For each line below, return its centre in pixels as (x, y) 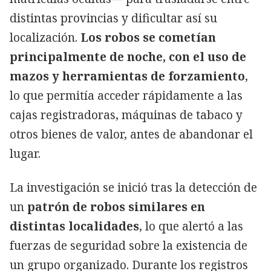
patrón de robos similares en (116, 207)
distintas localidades (74, 226)
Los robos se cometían (148, 37)
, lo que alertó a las (191, 226)
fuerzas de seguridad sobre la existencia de (129, 245)
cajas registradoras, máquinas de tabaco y (126, 115)
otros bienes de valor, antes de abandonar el (131, 134)
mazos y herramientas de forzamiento (127, 76)
